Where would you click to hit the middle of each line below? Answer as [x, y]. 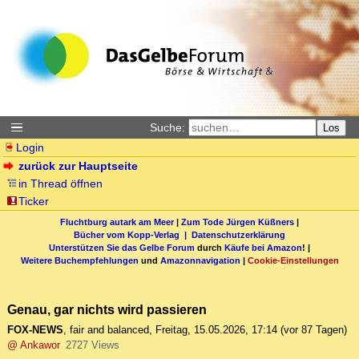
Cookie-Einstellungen [293, 260]
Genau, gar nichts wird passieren [107, 310]
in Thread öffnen [61, 184]
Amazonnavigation [200, 260]
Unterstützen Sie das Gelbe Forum [122, 247]
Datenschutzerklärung [238, 234]
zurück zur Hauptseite [79, 166]
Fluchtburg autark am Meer [117, 222]
